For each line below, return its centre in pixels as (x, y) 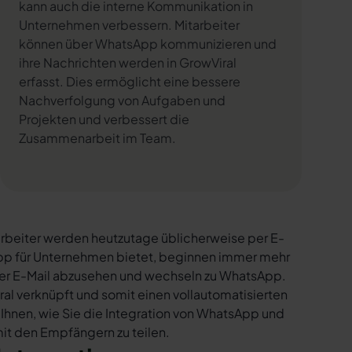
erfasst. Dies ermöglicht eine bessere (130, 81)
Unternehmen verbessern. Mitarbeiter (129, 25)
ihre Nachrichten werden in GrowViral (128, 62)
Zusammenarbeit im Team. (97, 138)
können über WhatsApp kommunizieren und (148, 44)
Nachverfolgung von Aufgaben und (122, 100)
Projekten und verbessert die (104, 119)
